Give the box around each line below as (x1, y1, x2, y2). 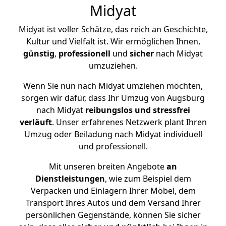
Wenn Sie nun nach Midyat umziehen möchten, (23, 80, 203, 91)
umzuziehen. (88, 60, 138, 71)
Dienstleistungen (35, 173, 105, 184)
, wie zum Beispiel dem (104, 173, 191, 184)
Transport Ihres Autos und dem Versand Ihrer (25, 197, 201, 208)
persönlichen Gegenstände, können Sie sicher (25, 209, 201, 220)
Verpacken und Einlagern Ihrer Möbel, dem (30, 185, 196, 196)
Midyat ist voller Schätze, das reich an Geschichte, (18, 24, 208, 35)
